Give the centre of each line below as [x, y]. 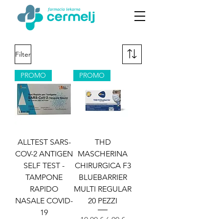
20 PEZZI [103, 201]
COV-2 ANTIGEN [44, 154]
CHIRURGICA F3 [103, 165]
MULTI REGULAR [103, 189]
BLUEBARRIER [103, 177]
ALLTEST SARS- [44, 142]
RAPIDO [44, 189]
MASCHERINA [103, 154]
